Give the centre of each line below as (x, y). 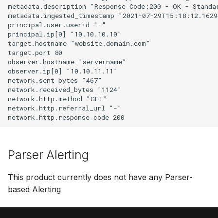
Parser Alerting (48, 155)
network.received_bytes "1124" (65, 89)
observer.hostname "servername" (67, 62)
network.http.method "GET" (58, 99)
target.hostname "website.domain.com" (79, 43)
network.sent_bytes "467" (55, 80)
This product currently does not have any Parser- (100, 177)
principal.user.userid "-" (57, 25)
